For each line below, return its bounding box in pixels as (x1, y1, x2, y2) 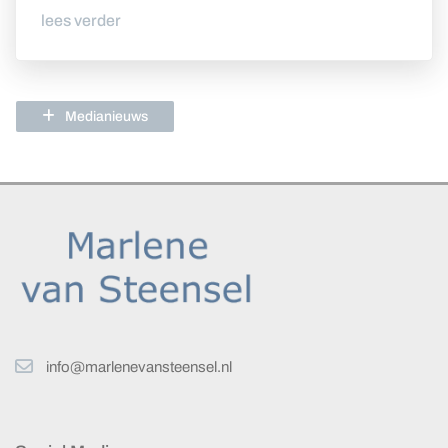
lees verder (41, 12, 121, 30)
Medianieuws (65, 109, 148, 125)
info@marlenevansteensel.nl (46, 358, 232, 375)
